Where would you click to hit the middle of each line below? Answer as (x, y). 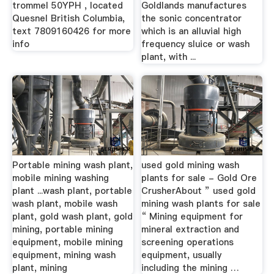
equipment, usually (182, 255)
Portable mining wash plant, (72, 165)
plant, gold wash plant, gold (72, 217)
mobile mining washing (60, 178)
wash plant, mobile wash (65, 204)
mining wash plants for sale (201, 204)
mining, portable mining (62, 229)
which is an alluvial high (191, 31)
